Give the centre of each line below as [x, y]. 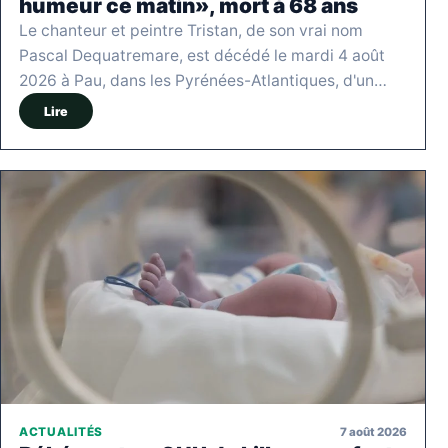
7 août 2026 [373, 431]
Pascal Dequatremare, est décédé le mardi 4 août [202, 56]
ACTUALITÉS [61, 432]
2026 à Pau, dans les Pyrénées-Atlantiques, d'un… [203, 81]
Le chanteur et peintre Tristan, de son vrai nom [191, 31]
